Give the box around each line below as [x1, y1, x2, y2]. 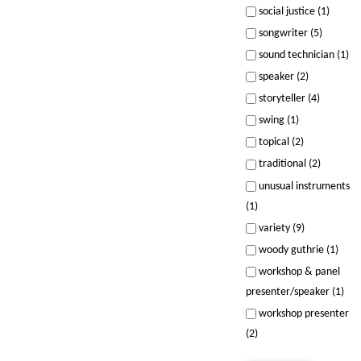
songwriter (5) [255, 27, 322, 39]
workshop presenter [255, 307, 349, 320]
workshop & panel [255, 265, 340, 278]
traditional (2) [255, 158, 321, 171]
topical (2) [255, 136, 304, 149]
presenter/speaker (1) [245, 285, 344, 298]
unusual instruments [255, 180, 350, 193]
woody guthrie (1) [255, 243, 338, 256]
